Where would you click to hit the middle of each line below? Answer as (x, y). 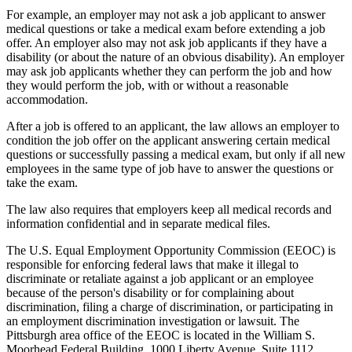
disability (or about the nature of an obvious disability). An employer (175, 57)
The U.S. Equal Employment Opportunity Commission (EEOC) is (171, 251)
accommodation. (47, 100)
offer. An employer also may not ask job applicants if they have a (167, 43)
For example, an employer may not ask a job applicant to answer (166, 15)
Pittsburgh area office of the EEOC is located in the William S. (161, 335)
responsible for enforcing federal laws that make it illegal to (152, 265)
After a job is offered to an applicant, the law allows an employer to (173, 126)
